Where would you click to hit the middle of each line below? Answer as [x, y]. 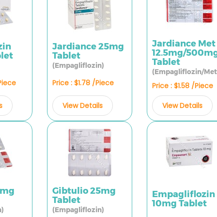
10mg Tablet [179, 203]
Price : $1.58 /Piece [182, 86]
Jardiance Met [184, 44]
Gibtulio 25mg [84, 191]
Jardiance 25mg [88, 47]
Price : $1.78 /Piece [83, 83]
